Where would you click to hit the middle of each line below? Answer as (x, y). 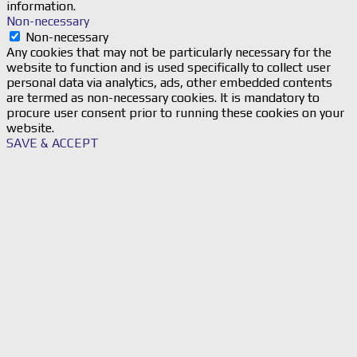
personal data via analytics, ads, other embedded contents (169, 82)
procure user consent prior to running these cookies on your (175, 112)
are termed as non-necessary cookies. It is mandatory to (163, 97)
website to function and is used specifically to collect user (169, 67)
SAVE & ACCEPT (53, 143)
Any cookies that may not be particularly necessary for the (169, 52)
